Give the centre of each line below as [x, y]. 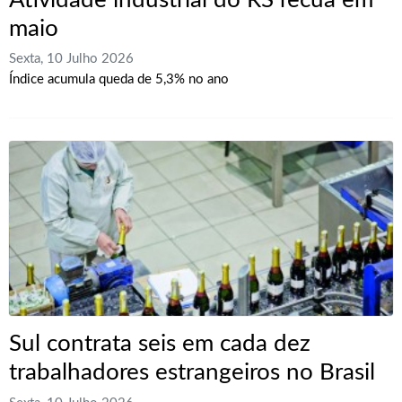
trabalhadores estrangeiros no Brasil [192, 373]
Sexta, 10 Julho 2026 [71, 59]
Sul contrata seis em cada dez [160, 344]
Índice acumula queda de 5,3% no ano [119, 80]
